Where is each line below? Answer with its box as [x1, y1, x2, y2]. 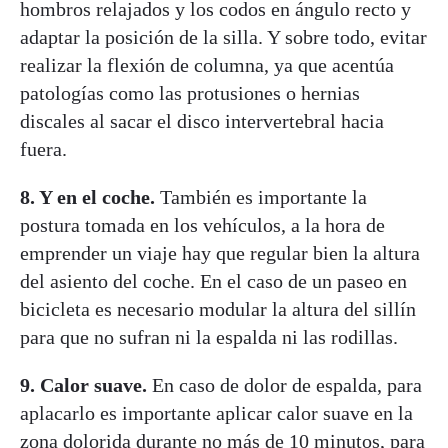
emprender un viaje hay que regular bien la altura [20, 241, 420, 264]
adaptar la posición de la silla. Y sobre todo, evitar [20, 25, 427, 48]
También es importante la [155, 185, 367, 208]
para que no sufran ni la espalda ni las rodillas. [20, 325, 398, 348]
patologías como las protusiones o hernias [20, 81, 360, 104]
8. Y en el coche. [20, 185, 155, 208]
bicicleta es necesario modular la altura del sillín [20, 297, 416, 320]
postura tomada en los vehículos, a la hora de [20, 213, 385, 236]
